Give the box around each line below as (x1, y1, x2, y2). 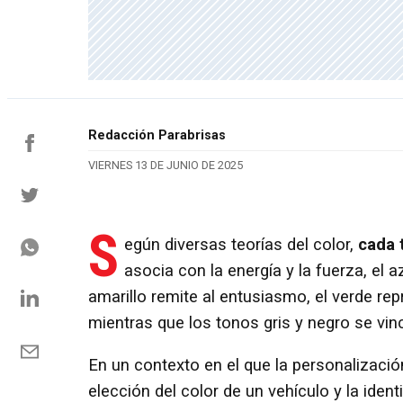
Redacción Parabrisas (88, 128, 226, 144)
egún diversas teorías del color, (124, 234, 358, 255)
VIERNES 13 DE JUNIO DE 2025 (88, 158, 243, 173)
